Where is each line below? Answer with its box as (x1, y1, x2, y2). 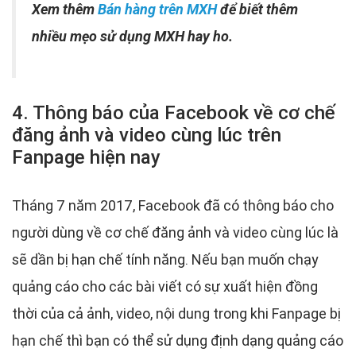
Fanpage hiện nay (12, 145, 161, 169)
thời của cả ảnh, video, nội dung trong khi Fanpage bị (12, 304, 341, 323)
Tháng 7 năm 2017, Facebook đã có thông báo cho (12, 196, 334, 215)
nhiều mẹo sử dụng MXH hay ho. (32, 28, 233, 45)
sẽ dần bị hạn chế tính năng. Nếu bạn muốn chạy (12, 250, 319, 269)
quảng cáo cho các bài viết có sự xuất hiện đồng (12, 277, 318, 296)
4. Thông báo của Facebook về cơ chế (12, 101, 335, 125)
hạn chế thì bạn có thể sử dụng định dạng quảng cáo (12, 331, 343, 350)
